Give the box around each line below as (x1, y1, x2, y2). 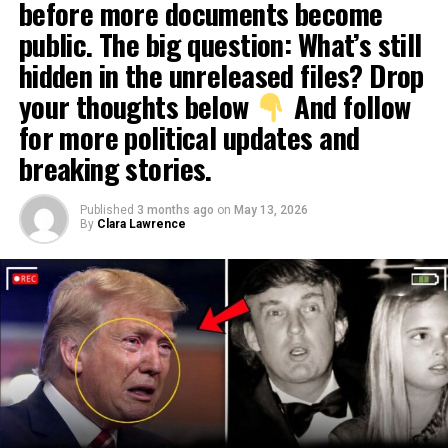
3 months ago (136, 203, 214, 217)
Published (79, 203, 134, 217)
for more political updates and (18, 116, 360, 158)
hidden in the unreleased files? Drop (18, 54, 424, 96)
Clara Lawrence (96, 217, 186, 231)
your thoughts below (18, 85, 256, 127)
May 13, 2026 (233, 203, 308, 217)
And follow (287, 85, 411, 127)
